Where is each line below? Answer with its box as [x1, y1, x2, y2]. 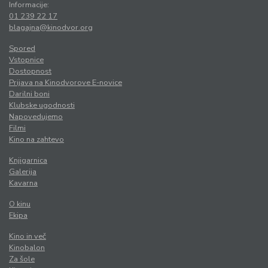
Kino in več [9, 231, 46, 242]
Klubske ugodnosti [9, 100, 75, 111]
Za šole [9, 254, 35, 265]
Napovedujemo [9, 111, 63, 123]
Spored [9, 43, 35, 54]
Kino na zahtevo [9, 134, 64, 145]
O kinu [9, 199, 31, 210]
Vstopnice [9, 54, 44, 66]
